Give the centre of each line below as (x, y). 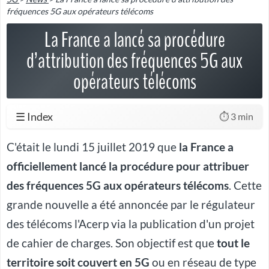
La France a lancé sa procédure (134, 40)
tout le (233, 243)
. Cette (245, 186)
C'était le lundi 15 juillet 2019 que (93, 147)
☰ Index (34, 117)
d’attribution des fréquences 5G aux (134, 61)
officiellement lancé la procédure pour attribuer (128, 167)
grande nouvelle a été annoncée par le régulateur (131, 205)
